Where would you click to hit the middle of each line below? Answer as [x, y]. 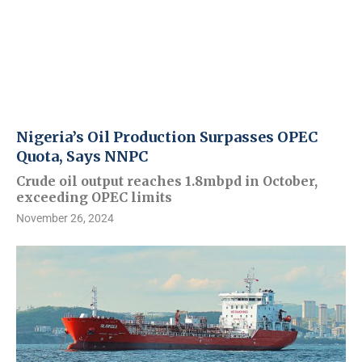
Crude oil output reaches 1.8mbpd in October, [167, 181]
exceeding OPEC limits [94, 198]
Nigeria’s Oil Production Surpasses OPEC [167, 137]
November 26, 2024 [65, 219]
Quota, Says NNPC [82, 157]
